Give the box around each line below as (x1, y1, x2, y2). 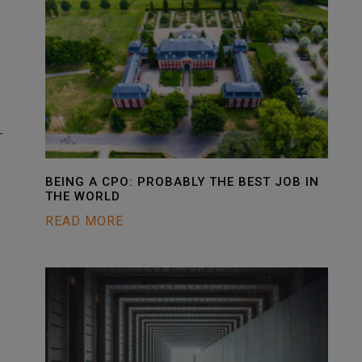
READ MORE (45, 213, 124, 229)
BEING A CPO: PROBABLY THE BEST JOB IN (45, 175, 319, 189)
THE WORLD (45, 189, 120, 204)
